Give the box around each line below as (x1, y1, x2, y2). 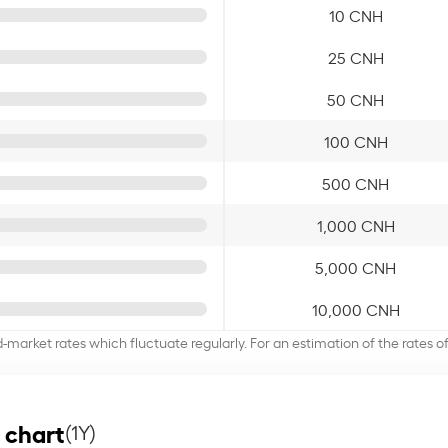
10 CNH (328, 3, 383, 26)
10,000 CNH (311, 297, 400, 320)
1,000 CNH (316, 213, 395, 236)
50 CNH (327, 87, 384, 110)
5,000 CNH (315, 255, 396, 278)
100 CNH (323, 129, 388, 152)
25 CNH (327, 45, 384, 68)
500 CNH (322, 171, 389, 194)
